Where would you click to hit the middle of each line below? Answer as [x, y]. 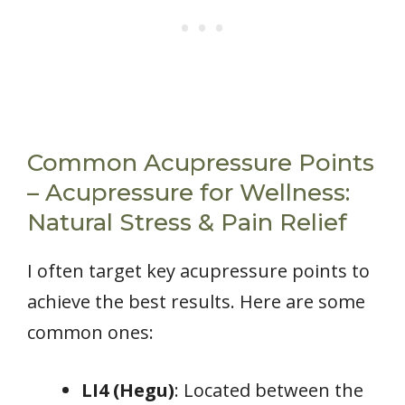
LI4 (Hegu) [128, 390]
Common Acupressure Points [201, 162]
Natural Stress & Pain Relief [187, 222]
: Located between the [269, 390]
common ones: [90, 332]
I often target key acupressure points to [198, 270]
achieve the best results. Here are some [196, 301]
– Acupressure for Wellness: [188, 192]
